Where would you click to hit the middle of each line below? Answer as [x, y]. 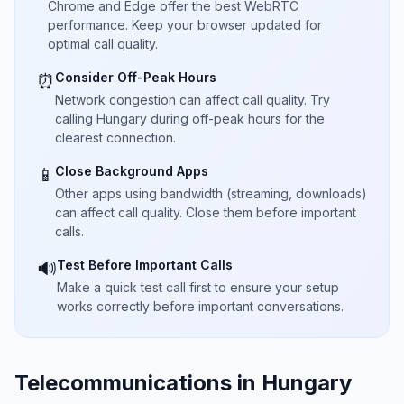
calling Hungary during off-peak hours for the [190, 119]
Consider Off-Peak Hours [136, 77]
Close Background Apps [132, 171]
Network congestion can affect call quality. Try [193, 100]
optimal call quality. [103, 44]
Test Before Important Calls [145, 265]
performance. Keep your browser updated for [185, 25]
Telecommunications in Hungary [183, 383]
